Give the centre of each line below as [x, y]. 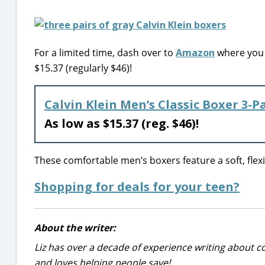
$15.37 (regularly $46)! [83, 68]
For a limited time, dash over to [105, 53]
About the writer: [75, 228]
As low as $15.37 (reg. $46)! [123, 123]
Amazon [195, 53]
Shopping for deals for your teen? [137, 187]
